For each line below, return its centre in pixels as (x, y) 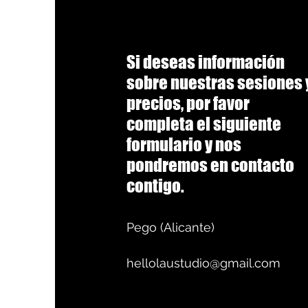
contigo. (155, 185)
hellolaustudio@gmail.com (203, 263)
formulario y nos (184, 144)
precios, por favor (188, 103)
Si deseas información (205, 62)
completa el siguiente (203, 123)
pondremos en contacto (210, 165)
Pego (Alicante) (170, 227)
